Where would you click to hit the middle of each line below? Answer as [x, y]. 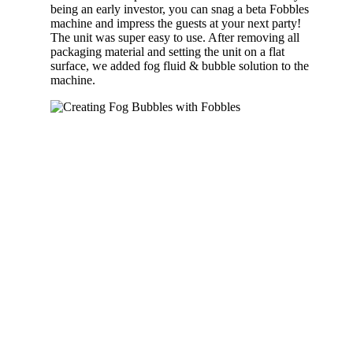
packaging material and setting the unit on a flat [167, 51]
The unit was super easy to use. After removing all [175, 37]
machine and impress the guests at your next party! [176, 23]
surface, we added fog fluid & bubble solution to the [180, 65]
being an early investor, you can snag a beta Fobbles [180, 9]
